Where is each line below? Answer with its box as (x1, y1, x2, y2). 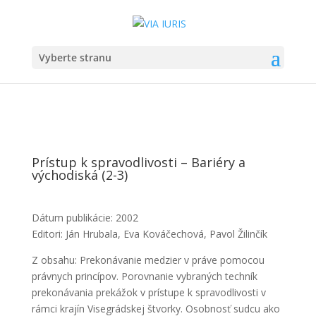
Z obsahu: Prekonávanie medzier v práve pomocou (31, 253, 265, 267)
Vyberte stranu (38, 50, 111, 64)
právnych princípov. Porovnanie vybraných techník (31, 269, 257, 283)
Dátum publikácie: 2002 (31, 211, 138, 224)
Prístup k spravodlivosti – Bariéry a (31, 154, 245, 171)
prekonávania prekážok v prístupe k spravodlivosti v (31, 286, 266, 299)
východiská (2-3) (31, 166, 128, 183)
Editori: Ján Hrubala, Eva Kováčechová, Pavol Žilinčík (31, 227, 267, 241)
